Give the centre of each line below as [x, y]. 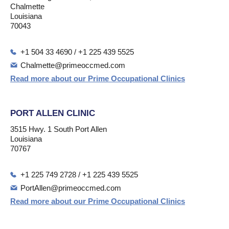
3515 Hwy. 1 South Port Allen [59, 129]
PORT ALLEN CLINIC [53, 113]
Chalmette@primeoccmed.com [73, 65]
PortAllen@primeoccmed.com [71, 188]
